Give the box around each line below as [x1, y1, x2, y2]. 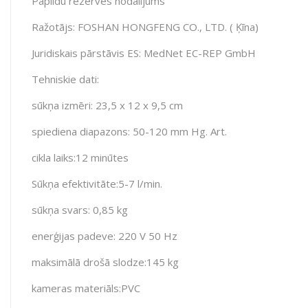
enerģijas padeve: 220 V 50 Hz [32, 228, 177, 243]
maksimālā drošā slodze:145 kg [32, 254, 179, 269]
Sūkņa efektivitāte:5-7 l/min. [32, 176, 162, 190]
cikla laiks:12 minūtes [32, 150, 129, 164]
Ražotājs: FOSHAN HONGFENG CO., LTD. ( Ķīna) [32, 19, 258, 34]
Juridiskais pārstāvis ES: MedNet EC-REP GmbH [32, 45, 256, 60]
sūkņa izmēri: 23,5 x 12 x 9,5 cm [32, 98, 183, 112]
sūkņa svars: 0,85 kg [32, 202, 128, 217]
